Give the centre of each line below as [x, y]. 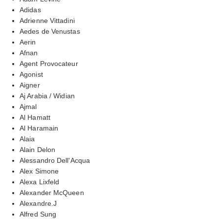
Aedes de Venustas [50, 31]
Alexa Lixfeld [40, 182]
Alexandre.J [38, 203]
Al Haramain [39, 128]
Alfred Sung [38, 214]
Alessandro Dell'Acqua [55, 160]
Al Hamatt [35, 117]
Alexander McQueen [52, 192]
